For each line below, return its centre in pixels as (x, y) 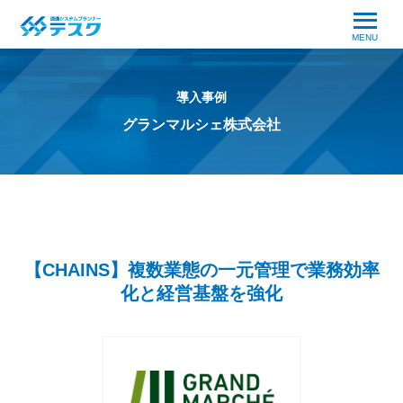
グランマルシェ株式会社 (201, 124)
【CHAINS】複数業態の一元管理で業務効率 (201, 270)
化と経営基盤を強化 (201, 293)
